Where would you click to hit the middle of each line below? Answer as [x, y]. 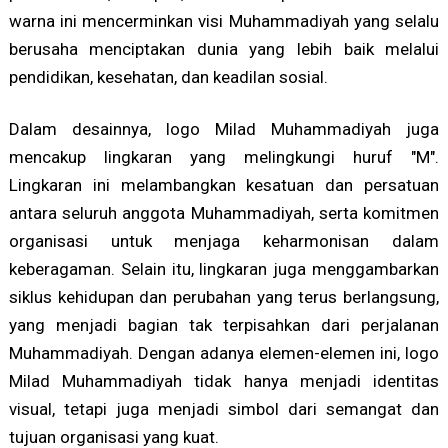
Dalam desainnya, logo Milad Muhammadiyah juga [224, 129]
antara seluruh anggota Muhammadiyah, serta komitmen [224, 213]
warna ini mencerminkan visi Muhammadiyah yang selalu [224, 21]
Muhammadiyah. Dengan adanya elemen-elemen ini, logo [224, 353]
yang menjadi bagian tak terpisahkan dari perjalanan [224, 325]
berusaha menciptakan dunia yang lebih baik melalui [224, 49]
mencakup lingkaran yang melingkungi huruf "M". [224, 157]
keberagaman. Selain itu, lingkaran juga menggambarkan [224, 269]
